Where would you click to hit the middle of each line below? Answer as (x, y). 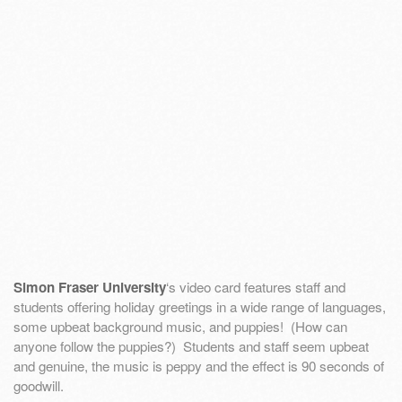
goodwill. (39, 386)
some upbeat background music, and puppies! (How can (180, 327)
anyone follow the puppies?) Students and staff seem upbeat (191, 346)
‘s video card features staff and (256, 287)
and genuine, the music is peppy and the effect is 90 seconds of (199, 366)
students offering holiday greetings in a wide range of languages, (200, 307)
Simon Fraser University (90, 288)
